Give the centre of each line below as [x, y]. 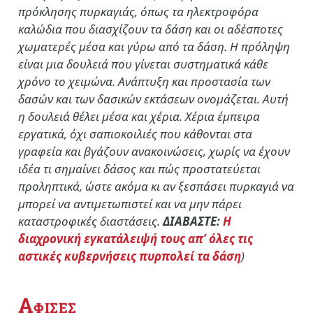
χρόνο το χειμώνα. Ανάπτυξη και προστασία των [144, 81]
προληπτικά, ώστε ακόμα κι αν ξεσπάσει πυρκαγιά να [156, 186]
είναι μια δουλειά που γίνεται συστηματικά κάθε [143, 64]
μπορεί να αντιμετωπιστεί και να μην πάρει [130, 203]
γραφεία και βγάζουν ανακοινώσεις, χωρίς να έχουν [154, 151]
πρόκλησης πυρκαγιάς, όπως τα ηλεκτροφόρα [138, 11]
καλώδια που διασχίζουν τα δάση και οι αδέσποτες [151, 29]
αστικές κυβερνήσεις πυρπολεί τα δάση [130, 256]
